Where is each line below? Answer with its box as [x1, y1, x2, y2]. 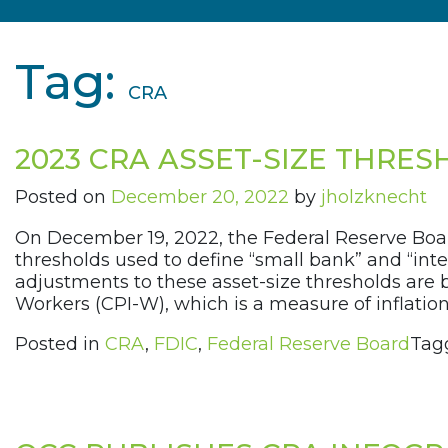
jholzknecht [321, 186, 427, 209]
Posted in [15, 333, 105, 356]
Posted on [15, 186, 111, 209]
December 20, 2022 [111, 186, 289, 209]
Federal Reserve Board [207, 333, 410, 356]
